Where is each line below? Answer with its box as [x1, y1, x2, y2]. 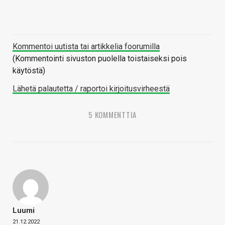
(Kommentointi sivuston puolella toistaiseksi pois [13, 54, 187, 64]
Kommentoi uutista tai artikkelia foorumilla [13, 42, 160, 52]
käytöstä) [13, 66, 45, 76]
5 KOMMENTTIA [88, 109, 137, 121]
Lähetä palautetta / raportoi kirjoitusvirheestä [13, 84, 170, 94]
